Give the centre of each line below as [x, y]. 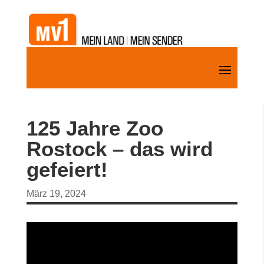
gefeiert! [67, 169]
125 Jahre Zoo [95, 128]
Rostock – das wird [119, 149]
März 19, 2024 [56, 194]
